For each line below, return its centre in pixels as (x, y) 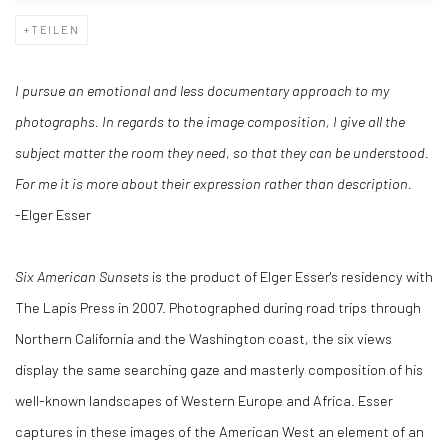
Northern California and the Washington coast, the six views (203, 338)
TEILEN (55, 30)
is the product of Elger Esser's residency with (291, 276)
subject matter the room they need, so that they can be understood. (222, 152)
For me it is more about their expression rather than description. (213, 183)
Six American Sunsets (82, 276)
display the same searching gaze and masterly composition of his (219, 369)
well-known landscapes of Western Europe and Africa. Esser (204, 400)
